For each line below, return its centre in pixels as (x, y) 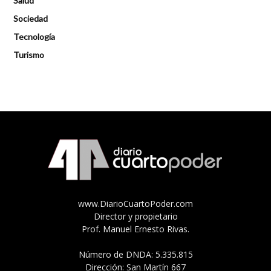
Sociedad (31, 19)
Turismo (29, 55)
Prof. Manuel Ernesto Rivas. (135, 229)
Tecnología (34, 37)
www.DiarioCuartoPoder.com (135, 203)
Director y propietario (135, 216)
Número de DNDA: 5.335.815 (135, 254)
